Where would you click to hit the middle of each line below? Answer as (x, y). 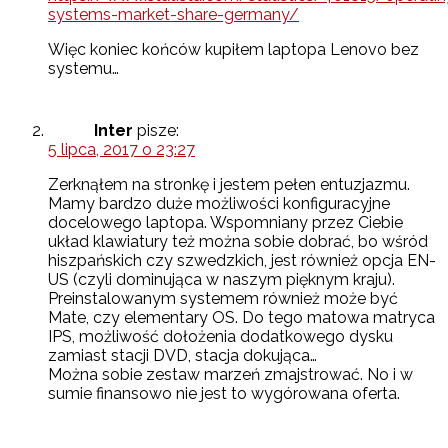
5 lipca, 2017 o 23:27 (121, 150)
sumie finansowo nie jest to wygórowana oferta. (224, 394)
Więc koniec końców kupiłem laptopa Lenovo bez (233, 50)
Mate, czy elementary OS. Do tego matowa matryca (241, 318)
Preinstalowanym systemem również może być (223, 299)
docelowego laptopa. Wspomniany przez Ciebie (225, 223)
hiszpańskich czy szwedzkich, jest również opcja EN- (242, 261)
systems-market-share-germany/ (173, 15)
